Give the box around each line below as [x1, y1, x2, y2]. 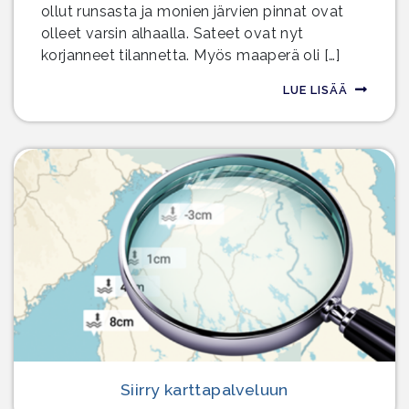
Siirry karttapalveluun [121, 379, 288, 399]
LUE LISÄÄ [283, 83, 348, 97]
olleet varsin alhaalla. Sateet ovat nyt [41, 25, 304, 42]
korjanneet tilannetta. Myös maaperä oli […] [41, 47, 341, 64]
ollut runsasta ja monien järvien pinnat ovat [41, 3, 344, 20]
